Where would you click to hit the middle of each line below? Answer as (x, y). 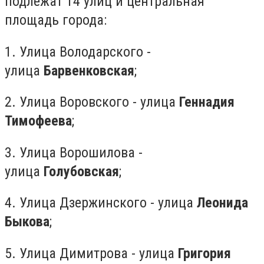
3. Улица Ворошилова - (74, 152)
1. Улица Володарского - (78, 52)
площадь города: (56, 20)
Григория (204, 253)
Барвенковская (89, 70)
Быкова (27, 222)
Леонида (222, 203)
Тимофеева (38, 121)
